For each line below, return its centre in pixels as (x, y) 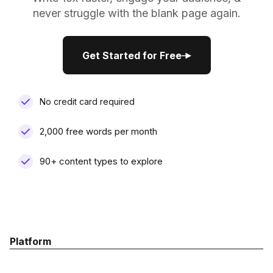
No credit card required (87, 102)
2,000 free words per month (99, 132)
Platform (30, 242)
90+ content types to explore (101, 161)
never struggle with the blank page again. (136, 13)
